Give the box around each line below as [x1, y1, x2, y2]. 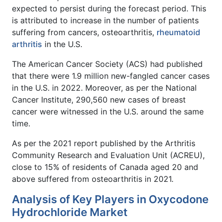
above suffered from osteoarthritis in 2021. [12, 173, 173, 184]
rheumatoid [157, 27, 200, 37]
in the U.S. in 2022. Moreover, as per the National [12, 82, 197, 93]
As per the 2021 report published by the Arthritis [12, 138, 195, 148]
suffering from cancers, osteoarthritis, [12, 27, 157, 37]
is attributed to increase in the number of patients [12, 15, 199, 25]
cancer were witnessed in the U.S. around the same [12, 106, 204, 116]
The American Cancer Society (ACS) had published [12, 58, 203, 69]
